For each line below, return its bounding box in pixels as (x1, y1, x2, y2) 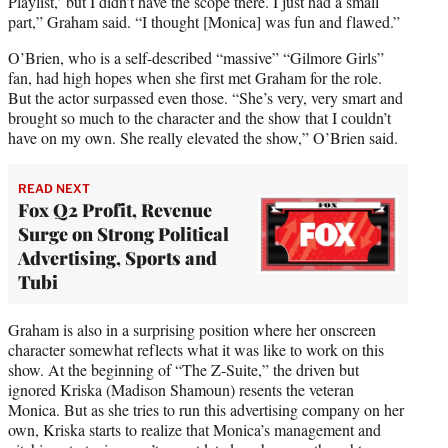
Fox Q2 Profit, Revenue (18, 198, 212, 223)
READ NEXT (18, 181, 90, 197)
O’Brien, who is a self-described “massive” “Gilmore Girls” (8, 47, 384, 69)
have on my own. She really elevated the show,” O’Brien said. (8, 127, 398, 149)
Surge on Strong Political (18, 222, 229, 247)
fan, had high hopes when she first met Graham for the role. (8, 67, 382, 89)
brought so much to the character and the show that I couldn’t (8, 107, 391, 129)
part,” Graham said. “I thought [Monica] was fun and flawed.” (8, 11, 400, 33)
